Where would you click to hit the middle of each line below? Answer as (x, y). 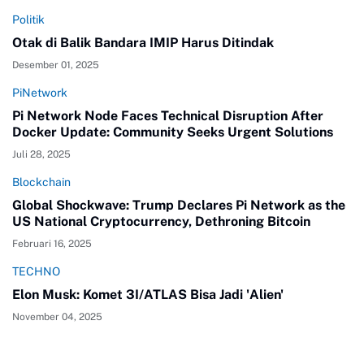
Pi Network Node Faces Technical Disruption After (168, 116)
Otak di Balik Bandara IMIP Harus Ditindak (143, 43)
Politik (28, 20)
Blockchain (41, 182)
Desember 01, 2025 (56, 65)
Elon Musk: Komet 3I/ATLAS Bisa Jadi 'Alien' (148, 295)
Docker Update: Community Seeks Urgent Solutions (173, 132)
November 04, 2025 (57, 317)
